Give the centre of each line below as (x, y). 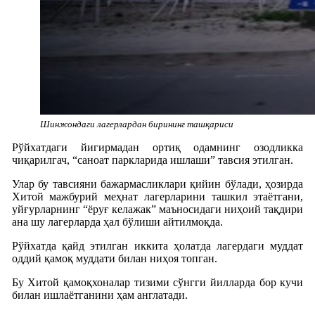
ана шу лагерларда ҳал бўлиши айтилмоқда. (117, 221)
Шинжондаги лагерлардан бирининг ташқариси (136, 124)
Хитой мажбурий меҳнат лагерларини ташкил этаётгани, (157, 196)
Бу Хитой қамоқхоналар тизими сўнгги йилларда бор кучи (157, 282)
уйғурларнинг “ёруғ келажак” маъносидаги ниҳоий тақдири (157, 209)
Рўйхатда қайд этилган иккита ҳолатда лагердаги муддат (157, 245)
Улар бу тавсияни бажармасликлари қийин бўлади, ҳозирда (157, 184)
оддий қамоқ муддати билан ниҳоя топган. (114, 258)
